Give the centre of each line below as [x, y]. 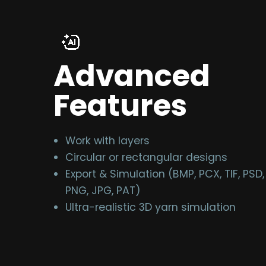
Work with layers [107, 140]
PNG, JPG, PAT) [103, 190]
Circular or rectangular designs [146, 157]
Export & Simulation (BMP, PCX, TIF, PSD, [164, 174]
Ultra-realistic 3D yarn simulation [150, 207]
